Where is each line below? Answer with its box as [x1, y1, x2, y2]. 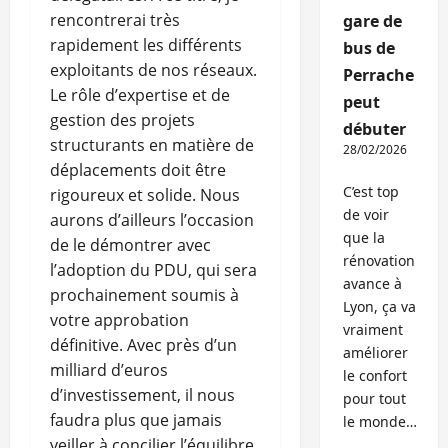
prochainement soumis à [50, 284, 239, 307]
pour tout [342, 389, 406, 409]
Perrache [342, 64, 414, 87]
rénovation [342, 251, 415, 271]
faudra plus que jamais [50, 409, 222, 432]
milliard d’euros [50, 359, 168, 382]
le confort [342, 366, 407, 386]
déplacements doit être [50, 159, 226, 182]
